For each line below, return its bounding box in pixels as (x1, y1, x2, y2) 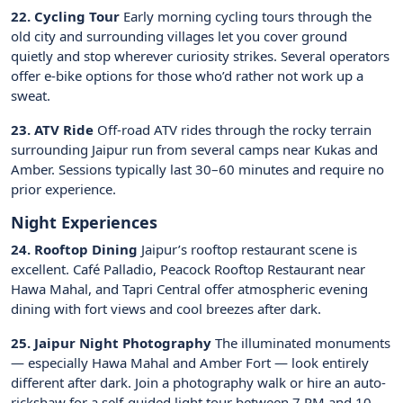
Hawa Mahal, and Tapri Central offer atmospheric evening (11, 280, 368, 299)
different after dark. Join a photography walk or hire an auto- (11, 373, 386, 392)
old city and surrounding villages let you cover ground (11, 27, 347, 46)
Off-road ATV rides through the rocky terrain (94, 121, 372, 139)
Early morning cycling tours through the (120, 7, 372, 26)
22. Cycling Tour (11, 7, 120, 26)
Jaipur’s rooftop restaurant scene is (138, 240, 357, 259)
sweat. (11, 86, 50, 105)
